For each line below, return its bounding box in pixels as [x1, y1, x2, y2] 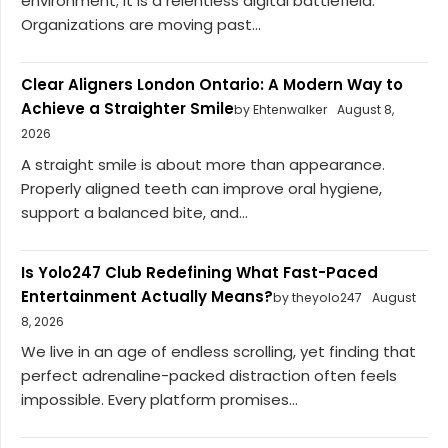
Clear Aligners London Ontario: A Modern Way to [21, 74, 403, 96]
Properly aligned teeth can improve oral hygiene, [21, 177, 382, 199]
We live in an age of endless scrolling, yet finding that [21, 341, 416, 363]
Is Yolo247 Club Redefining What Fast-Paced [21, 261, 378, 283]
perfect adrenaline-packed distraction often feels [21, 365, 397, 387]
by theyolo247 [273, 288, 362, 306]
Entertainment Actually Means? [21, 285, 273, 307]
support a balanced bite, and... [21, 201, 248, 223]
